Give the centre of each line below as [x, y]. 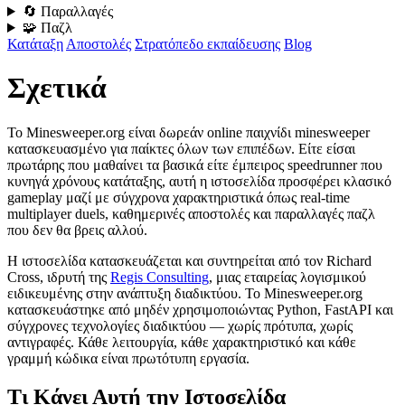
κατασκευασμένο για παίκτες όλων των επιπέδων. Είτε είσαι [181, 148]
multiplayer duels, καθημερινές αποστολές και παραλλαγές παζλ [191, 213]
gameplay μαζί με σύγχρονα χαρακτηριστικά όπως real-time [179, 197]
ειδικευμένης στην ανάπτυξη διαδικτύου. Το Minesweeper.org [185, 293]
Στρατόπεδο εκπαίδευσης [207, 44]
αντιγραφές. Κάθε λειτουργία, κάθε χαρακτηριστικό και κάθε [182, 342]
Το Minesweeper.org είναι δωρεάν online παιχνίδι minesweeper [188, 132]
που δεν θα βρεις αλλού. [77, 230]
